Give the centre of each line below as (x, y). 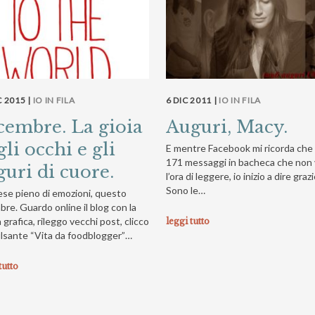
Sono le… (186, 190)
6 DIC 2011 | (193, 100)
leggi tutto (188, 221)
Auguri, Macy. (227, 127)
